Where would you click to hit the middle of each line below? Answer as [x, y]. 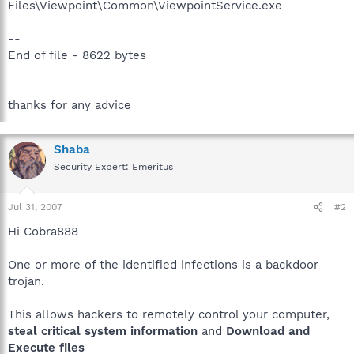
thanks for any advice [70, 105]
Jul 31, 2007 [35, 207]
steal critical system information [103, 331]
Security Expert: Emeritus [113, 166]
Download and [268, 331]
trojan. [26, 281]
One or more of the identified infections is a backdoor [163, 265]
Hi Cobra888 [43, 232]
